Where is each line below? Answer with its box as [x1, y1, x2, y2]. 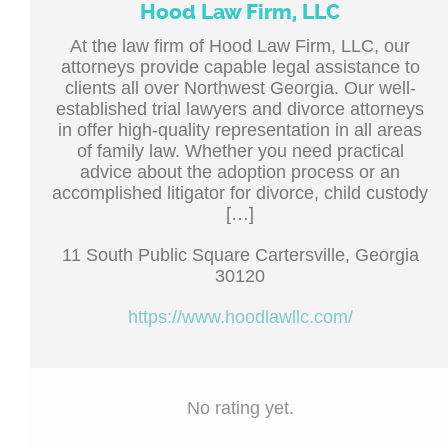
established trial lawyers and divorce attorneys [56, 99, 424, 119]
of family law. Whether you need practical [76, 141, 404, 161]
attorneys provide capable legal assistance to [60, 57, 420, 77]
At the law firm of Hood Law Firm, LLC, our [70, 36, 410, 56]
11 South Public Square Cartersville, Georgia [61, 245, 419, 265]
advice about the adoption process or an [80, 162, 400, 182]
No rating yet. [186, 398, 294, 418]
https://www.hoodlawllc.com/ [127, 307, 353, 327]
